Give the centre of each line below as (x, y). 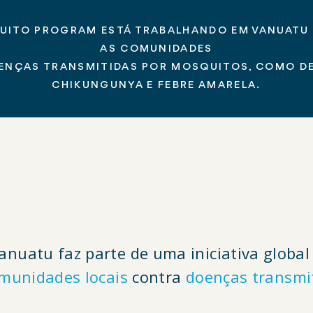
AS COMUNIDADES (156, 49)
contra (156, 277)
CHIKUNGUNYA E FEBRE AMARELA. (156, 86)
